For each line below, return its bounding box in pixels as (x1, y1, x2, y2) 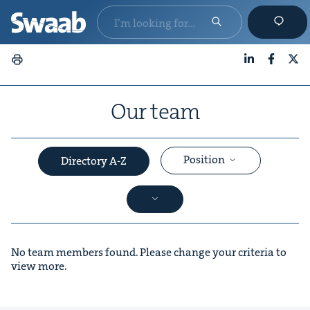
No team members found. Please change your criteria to (11, 245, 286, 259)
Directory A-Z (60, 154, 127, 168)
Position (183, 152, 227, 167)
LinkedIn (243, 64, 288, 78)
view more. (11, 259, 67, 273)
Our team (110, 98, 200, 126)
